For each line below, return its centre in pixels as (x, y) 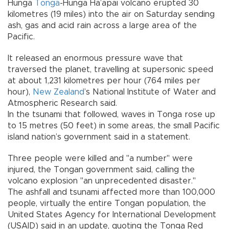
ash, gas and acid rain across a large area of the (102, 25)
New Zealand (59, 92)
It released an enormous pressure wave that (95, 58)
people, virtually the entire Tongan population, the (107, 203)
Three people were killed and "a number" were (100, 158)
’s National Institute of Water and (150, 92)
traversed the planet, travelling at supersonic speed (110, 69)
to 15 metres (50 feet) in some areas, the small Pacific (114, 125)
